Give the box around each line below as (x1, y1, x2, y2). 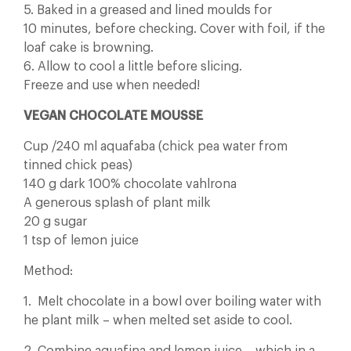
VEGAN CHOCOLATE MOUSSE (24, 110, 203, 122)
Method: (24, 265, 73, 277)
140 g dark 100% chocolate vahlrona (24, 178, 237, 190)
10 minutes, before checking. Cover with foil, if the (24, 23, 325, 35)
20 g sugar (24, 215, 87, 228)
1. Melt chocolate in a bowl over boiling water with (24, 295, 321, 308)
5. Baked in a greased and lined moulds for (24, 4, 272, 16)
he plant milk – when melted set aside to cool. (24, 314, 292, 327)
